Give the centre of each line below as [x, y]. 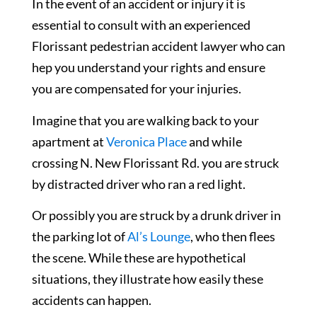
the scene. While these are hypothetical [139, 258]
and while [214, 141]
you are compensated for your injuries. [137, 89]
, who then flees [233, 237]
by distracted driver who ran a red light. [139, 184]
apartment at [69, 141]
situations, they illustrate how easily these [148, 279]
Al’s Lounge [159, 237]
